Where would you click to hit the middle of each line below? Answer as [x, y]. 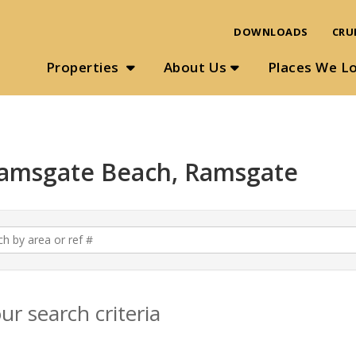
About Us [195, 67]
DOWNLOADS [271, 32]
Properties [84, 67]
